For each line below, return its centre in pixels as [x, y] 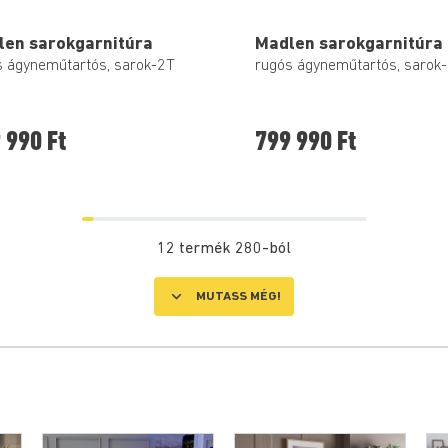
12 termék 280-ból [224, 248]
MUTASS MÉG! [238, 297]
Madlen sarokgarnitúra [349, 44]
